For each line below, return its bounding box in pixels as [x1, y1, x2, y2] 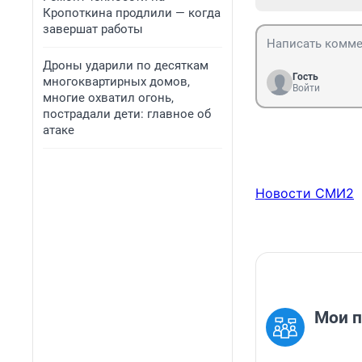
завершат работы [43, 22, 143, 36]
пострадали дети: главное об [43, 107, 211, 121]
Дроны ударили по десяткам [43, 58, 208, 73]
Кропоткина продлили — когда [43, 6, 221, 20]
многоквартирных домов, [43, 74, 190, 89]
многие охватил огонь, [43, 90, 174, 105]
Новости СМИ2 [255, 185, 354, 202]
